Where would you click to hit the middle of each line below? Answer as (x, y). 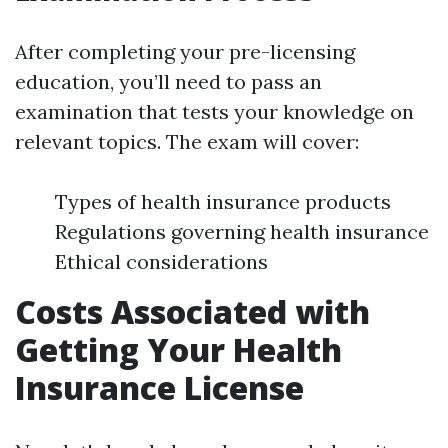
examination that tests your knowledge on (214, 111)
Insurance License (159, 387)
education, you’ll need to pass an (168, 81)
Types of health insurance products (223, 201)
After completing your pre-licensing (185, 51)
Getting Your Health (178, 349)
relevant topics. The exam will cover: (187, 141)
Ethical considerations (161, 261)
